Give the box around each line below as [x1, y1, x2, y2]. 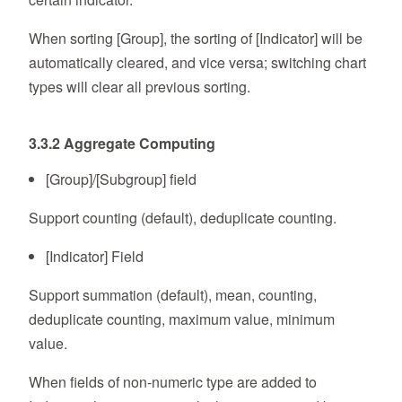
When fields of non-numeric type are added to [29, 371, 317, 393]
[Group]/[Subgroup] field [46, 169, 197, 190]
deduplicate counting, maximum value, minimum [29, 309, 335, 330]
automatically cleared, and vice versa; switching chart [29, 52, 366, 74]
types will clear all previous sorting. [29, 76, 250, 98]
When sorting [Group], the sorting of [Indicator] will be [29, 28, 363, 49]
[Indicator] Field [46, 246, 144, 267]
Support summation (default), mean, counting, [29, 284, 317, 306]
